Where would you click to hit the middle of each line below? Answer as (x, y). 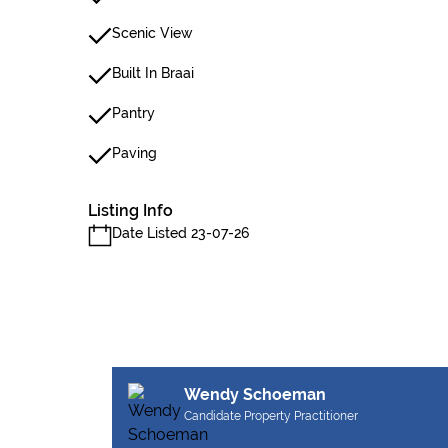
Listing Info (130, 210)
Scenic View (152, 33)
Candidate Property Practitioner (271, 416)
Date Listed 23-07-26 (180, 233)
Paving (134, 153)
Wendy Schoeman (255, 394)
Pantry (133, 113)
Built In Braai (153, 73)
